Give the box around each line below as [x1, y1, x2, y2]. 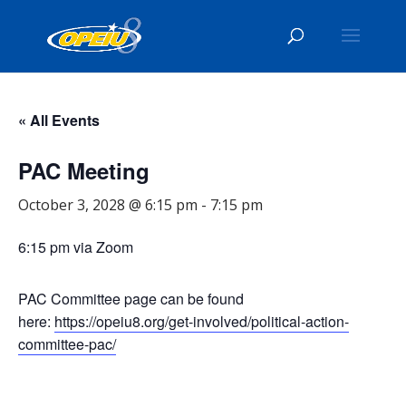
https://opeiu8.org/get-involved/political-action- [54, 311, 349, 332]
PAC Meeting [18, 155, 150, 186]
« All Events [18, 110, 100, 130]
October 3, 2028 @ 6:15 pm [18, 195, 198, 215]
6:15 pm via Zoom [18, 237, 133, 257]
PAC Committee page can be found [18, 288, 244, 309]
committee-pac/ [18, 333, 116, 354]
